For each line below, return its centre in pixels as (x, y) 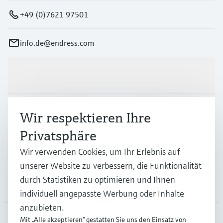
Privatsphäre (58, 136)
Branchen (24, 111)
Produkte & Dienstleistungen (58, 75)
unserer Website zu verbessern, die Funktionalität (111, 166)
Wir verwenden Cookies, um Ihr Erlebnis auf (100, 152)
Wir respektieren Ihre (85, 118)
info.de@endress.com (57, 43)
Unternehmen (32, 184)
